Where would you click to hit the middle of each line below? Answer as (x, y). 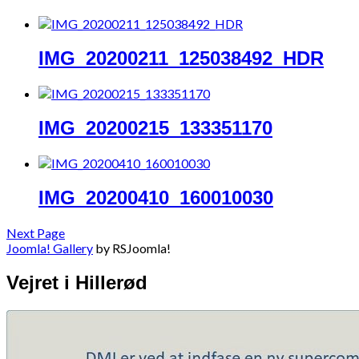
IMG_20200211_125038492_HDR (181, 58)
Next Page (36, 232)
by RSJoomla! (132, 248)
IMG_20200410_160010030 (156, 197)
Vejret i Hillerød (77, 282)
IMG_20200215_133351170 (155, 127)
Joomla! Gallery (50, 248)
